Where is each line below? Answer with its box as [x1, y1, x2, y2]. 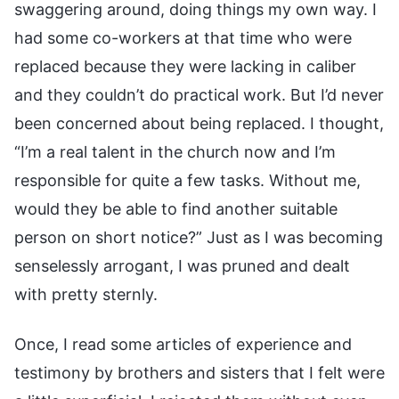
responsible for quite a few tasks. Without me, [14, 170, 361, 190]
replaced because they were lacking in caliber [14, 56, 356, 76]
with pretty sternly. [14, 284, 158, 304]
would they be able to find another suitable [14, 199, 338, 218]
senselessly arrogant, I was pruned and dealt [14, 256, 350, 275]
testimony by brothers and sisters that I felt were [14, 362, 385, 382]
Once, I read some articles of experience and [14, 334, 352, 354]
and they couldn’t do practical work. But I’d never [14, 85, 384, 104]
